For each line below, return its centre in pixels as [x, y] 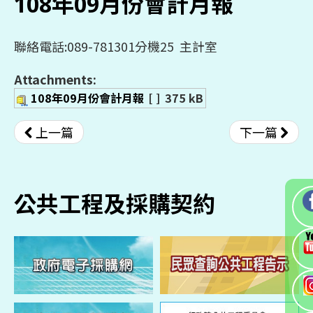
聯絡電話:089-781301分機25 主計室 [116, 46]
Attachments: [55, 79]
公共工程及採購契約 [126, 204]
